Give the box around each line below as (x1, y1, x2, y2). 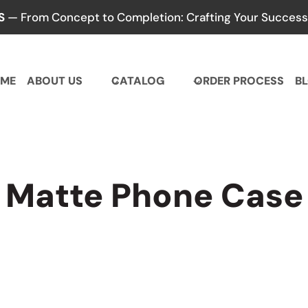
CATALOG (111, 74, 165, 89)
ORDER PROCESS (193, 74, 284, 89)
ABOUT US (27, 74, 83, 89)
